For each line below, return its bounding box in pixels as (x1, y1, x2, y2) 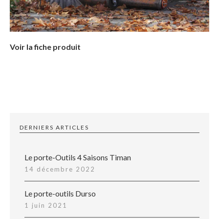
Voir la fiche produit (10, 42, 81, 52)
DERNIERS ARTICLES (20, 124, 89, 131)
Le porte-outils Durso (24, 189, 96, 198)
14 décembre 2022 (24, 165, 95, 174)
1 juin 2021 (24, 201, 67, 210)
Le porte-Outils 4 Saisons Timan (24, 153, 131, 162)
